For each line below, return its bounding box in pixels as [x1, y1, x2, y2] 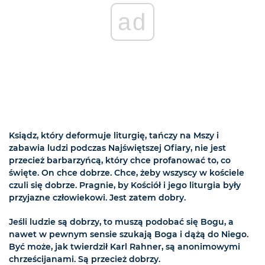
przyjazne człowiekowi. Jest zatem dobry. [9, 192, 186, 203]
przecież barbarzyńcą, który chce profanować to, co [9, 155, 231, 166]
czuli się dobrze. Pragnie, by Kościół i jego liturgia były [9, 180, 241, 191]
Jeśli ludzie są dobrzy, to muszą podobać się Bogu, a [9, 216, 234, 228]
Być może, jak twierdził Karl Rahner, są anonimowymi [9, 241, 240, 253]
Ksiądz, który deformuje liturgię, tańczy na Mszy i [9, 130, 219, 141]
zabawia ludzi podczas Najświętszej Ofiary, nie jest [9, 143, 226, 154]
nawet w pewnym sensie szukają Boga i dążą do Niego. [9, 229, 248, 240]
